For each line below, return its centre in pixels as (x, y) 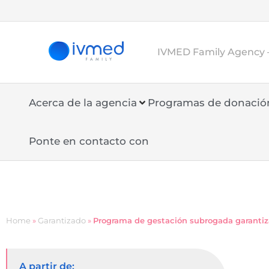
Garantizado (62, 220)
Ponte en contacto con (89, 141)
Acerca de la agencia (83, 103)
